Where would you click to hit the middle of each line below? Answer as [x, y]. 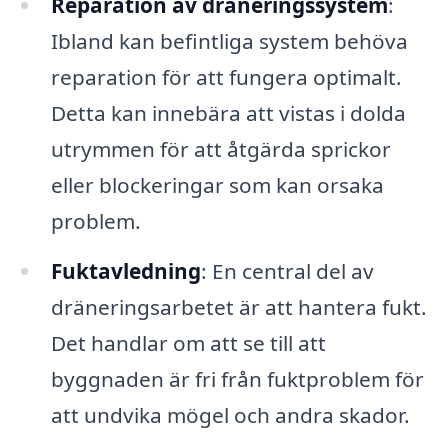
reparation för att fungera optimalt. [226, 77]
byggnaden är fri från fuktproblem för [237, 379]
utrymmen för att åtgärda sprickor [220, 149]
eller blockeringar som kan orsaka [217, 185]
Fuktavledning [125, 271]
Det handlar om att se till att [188, 343]
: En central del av [287, 271]
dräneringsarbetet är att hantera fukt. [238, 307]
